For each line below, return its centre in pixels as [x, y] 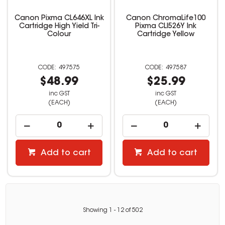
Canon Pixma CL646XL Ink [59, 18]
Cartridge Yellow [166, 34]
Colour [59, 34]
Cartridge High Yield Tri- [59, 26]
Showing [96, 210]
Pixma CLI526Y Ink [166, 26]
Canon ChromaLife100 [166, 18]
